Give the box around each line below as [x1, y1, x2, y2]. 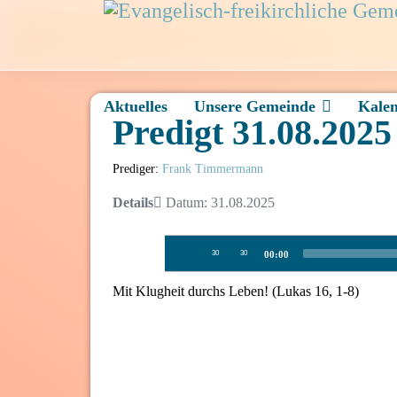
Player [164, 259, 200, 274]
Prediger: [113, 162, 162, 175]
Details [113, 195, 153, 210]
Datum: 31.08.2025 [162, 195, 275, 210]
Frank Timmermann [162, 162, 263, 175]
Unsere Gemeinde [194, 97, 315, 115]
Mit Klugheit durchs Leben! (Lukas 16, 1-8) [113, 284, 359, 299]
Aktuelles [104, 97, 167, 115]
